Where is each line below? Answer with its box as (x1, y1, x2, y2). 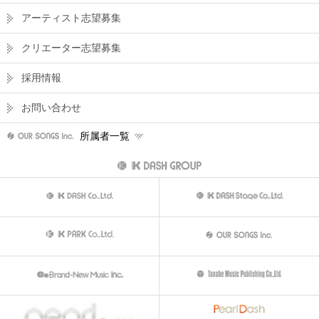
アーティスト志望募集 (21, 12, 121, 23)
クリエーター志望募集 (21, 42, 121, 53)
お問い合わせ (21, 102, 81, 113)
